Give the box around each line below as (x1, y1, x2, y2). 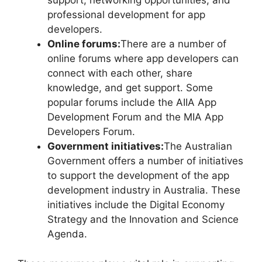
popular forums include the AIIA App (47, 96, 216, 109)
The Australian (164, 140, 232, 153)
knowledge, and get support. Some (47, 82, 213, 94)
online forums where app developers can (47, 53, 239, 65)
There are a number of (120, 38, 226, 50)
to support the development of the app (47, 170, 229, 182)
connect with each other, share (47, 67, 192, 80)
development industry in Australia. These (47, 184, 240, 196)
